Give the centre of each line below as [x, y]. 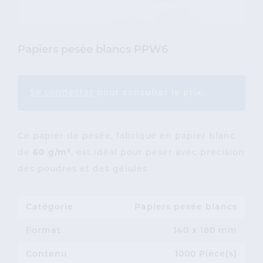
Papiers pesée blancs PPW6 [93, 50]
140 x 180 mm [205, 231]
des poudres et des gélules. [84, 170]
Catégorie [50, 208]
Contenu [47, 255]
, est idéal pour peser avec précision [158, 153]
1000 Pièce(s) [206, 255]
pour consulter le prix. [149, 93]
